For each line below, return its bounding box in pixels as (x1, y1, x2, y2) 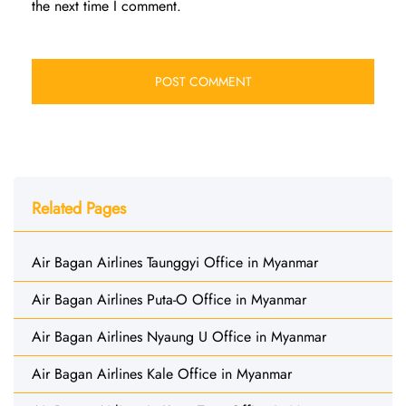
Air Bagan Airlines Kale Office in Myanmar (32, 362, 292, 384)
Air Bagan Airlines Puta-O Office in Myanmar (32, 288, 306, 310)
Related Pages (32, 196, 126, 220)
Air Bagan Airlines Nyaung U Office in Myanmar (32, 325, 326, 347)
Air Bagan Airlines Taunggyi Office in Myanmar (32, 251, 318, 273)
